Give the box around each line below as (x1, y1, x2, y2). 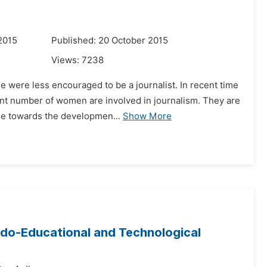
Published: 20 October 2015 (51, 35, 168, 46)
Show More (123, 111, 172, 122)
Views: (51, 55, 82, 66)
